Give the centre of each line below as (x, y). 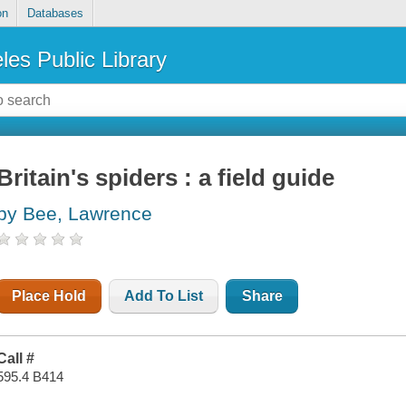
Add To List (164, 296)
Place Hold (49, 296)
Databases (55, 14)
